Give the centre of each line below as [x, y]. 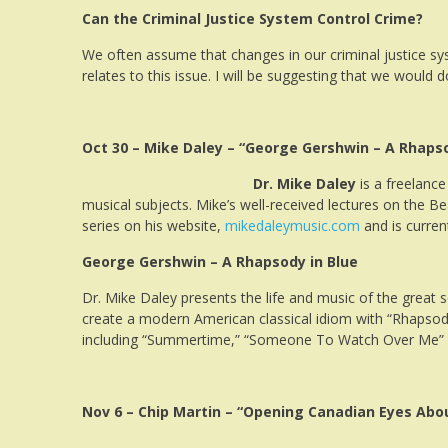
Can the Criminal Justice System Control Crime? [252, 18]
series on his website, [153, 225]
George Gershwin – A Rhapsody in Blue [220, 261]
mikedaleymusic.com [292, 225]
